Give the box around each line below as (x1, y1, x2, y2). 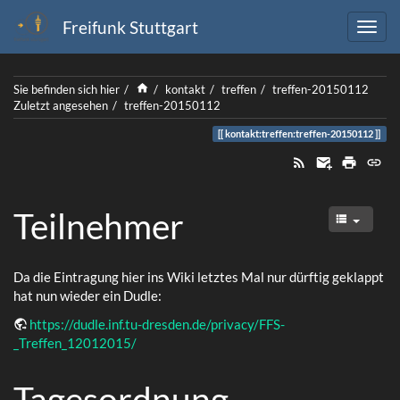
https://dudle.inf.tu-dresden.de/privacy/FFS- (29, 315, 285, 332)
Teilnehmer (13, 205, 184, 247)
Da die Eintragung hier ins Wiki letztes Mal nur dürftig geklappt (13, 269, 384, 286)
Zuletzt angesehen (13, 98, 108, 112)
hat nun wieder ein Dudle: (13, 287, 162, 304)
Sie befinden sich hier (13, 82, 120, 96)
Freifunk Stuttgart (62, 16, 198, 37)
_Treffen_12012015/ (13, 334, 137, 351)
